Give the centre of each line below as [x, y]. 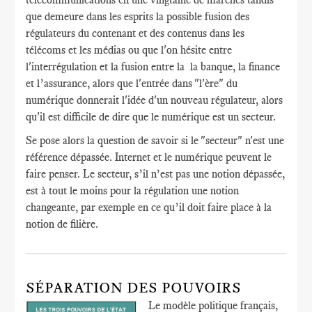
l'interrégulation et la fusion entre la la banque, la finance [153, 67]
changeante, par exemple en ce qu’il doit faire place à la [149, 207]
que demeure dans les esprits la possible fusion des [138, 16]
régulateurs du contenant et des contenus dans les [135, 33]
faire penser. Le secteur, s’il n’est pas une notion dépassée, [156, 174]
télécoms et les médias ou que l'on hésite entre [129, 50]
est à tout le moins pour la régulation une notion [133, 190]
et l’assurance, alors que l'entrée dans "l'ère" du [132, 83]
